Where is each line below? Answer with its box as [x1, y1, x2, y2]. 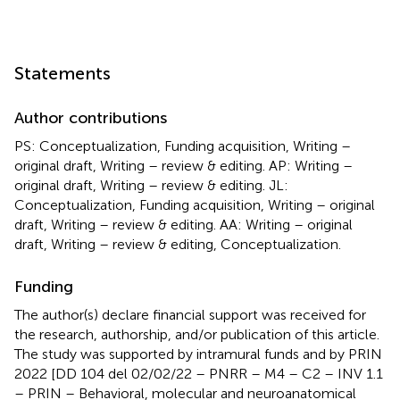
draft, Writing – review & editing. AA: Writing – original [14, 215, 353, 233]
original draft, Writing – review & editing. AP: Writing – [14, 156, 353, 174]
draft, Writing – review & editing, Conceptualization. [14, 235, 341, 253]
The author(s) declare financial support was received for [14, 305, 366, 323]
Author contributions [14, 107, 167, 128]
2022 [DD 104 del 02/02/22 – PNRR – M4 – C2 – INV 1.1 [14, 364, 383, 382]
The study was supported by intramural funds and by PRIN [14, 345, 382, 362]
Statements [14, 62, 111, 84]
